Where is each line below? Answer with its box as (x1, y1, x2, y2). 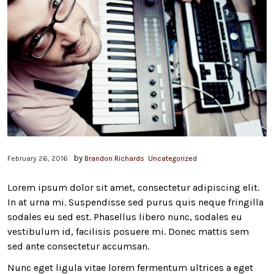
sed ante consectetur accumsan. (7, 240, 149, 253)
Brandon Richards (84, 154, 144, 163)
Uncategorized (148, 154, 197, 163)
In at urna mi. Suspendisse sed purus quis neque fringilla (7, 196, 264, 209)
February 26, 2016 (7, 154, 68, 163)
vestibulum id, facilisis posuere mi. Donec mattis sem (7, 226, 249, 238)
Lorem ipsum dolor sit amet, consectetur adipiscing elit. (7, 182, 259, 194)
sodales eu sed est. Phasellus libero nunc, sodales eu (7, 211, 242, 223)
